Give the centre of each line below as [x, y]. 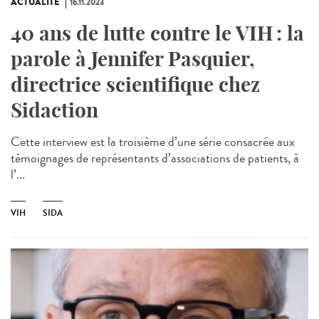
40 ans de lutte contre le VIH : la [157, 33]
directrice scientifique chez [135, 84]
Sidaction [56, 110]
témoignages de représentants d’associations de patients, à [155, 158]
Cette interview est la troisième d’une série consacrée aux [153, 141]
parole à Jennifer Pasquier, [133, 58]
